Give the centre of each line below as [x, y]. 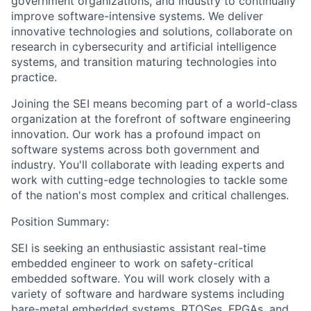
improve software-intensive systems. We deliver [137, 16]
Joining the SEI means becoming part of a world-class [154, 103]
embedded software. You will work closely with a [141, 278]
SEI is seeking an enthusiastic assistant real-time [138, 248]
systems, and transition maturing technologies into [144, 62]
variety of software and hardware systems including [148, 294]
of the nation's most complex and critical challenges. [150, 195]
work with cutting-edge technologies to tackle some [149, 180]
